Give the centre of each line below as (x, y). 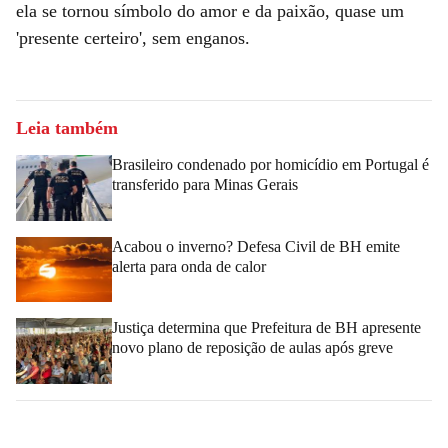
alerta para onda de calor (189, 266)
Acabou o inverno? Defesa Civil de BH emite (256, 246)
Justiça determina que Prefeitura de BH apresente (266, 328)
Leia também (67, 127)
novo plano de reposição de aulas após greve (252, 348)
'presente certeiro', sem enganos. (133, 37)
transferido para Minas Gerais (205, 184)
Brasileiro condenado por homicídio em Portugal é (270, 164)
